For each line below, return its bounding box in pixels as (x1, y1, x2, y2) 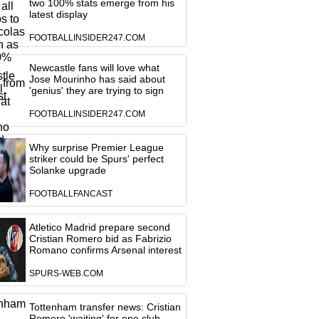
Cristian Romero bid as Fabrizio (28, 233, 172, 244)
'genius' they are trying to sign (28, 85, 164, 96)
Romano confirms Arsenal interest (28, 244, 182, 256)
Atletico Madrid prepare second (28, 221, 170, 233)
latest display (28, 9, 88, 20)
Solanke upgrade (28, 164, 106, 176)
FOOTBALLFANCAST (28, 189, 113, 198)
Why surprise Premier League (28, 142, 164, 153)
